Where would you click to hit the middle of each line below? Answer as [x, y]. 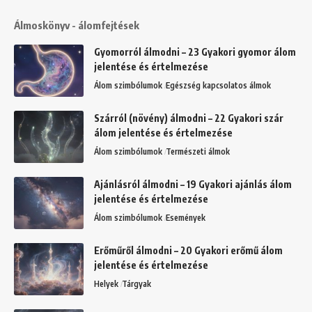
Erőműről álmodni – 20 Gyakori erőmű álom [188, 250]
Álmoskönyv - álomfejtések [77, 25]
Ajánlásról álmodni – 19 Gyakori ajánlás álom [193, 184]
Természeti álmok [198, 151]
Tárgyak [137, 283]
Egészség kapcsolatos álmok [219, 85]
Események [186, 217]
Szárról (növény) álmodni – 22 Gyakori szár [189, 118]
